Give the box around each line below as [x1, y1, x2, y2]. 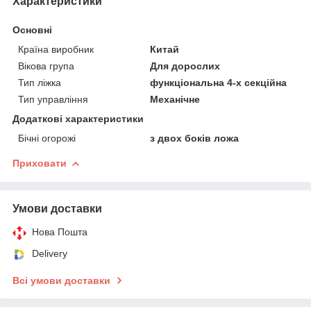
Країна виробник [18, 43, 94, 55]
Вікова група [18, 60, 74, 72]
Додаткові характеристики [12, 112, 144, 124]
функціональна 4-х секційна [150, 76, 287, 88]
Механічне [150, 93, 201, 105]
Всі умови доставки [12, 274, 110, 286]
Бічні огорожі [18, 132, 76, 144]
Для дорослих [150, 60, 221, 72]
